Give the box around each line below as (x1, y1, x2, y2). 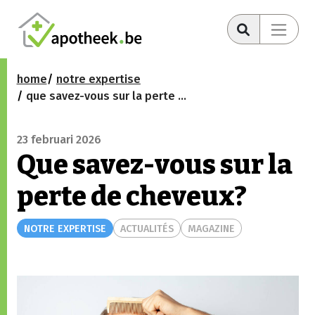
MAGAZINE (187, 222, 235, 235)
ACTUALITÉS (120, 222, 174, 235)
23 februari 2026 (16, 133, 101, 147)
